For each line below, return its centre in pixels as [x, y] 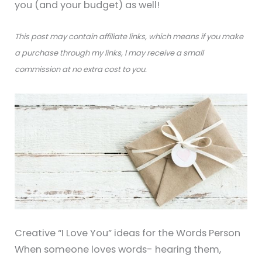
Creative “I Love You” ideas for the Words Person [128, 233]
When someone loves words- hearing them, [118, 249]
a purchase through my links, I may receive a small [109, 53]
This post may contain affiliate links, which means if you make [129, 37]
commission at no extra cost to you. [81, 70]
